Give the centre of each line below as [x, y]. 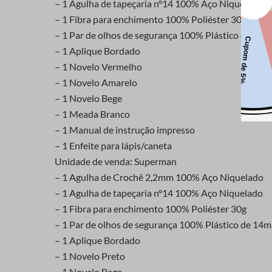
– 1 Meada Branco [92, 114]
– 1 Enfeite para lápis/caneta [113, 146]
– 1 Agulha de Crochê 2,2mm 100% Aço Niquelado [159, 177]
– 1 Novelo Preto [90, 256]
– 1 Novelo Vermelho [98, 67]
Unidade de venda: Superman [116, 161]
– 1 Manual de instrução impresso [125, 130]
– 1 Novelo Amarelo [96, 83]
